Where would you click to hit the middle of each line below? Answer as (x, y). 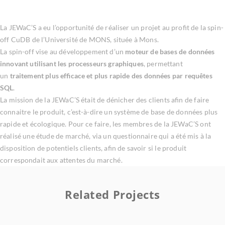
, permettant (163, 64)
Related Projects (113, 194)
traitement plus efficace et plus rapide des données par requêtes (111, 76)
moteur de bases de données (170, 51)
